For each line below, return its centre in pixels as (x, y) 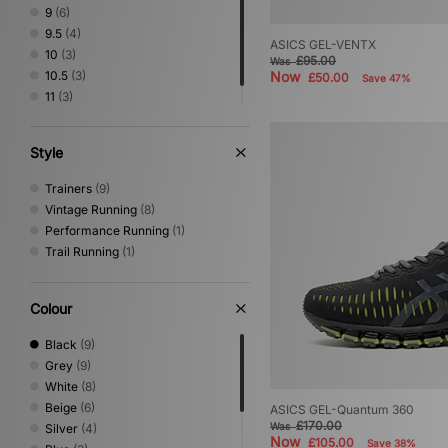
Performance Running (107, 230)
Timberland (77, 25)
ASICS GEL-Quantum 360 (342, 410)
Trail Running (82, 251)
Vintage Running (91, 209)
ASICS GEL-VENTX (323, 45)
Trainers (68, 188)
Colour (51, 308)
